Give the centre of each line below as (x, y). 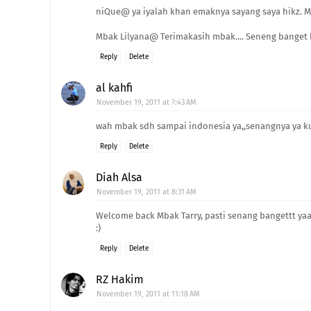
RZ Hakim (120, 279)
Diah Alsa (119, 177)
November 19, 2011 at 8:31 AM (146, 192)
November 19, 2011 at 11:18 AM (148, 294)
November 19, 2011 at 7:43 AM (146, 102)
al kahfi (114, 88)
